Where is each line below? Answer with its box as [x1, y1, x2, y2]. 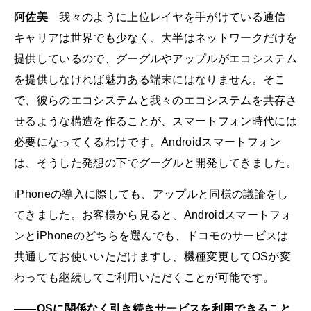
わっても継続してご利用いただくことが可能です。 [14, 271, 275, 284]
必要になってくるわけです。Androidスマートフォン [14, 135, 281, 148]
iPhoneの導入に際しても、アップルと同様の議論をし [14, 188, 289, 201]
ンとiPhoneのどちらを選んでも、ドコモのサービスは [14, 230, 289, 242]
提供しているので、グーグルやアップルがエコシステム [14, 52, 298, 65]
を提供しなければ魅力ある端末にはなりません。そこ [14, 73, 286, 85]
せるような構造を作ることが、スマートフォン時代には [14, 115, 297, 127]
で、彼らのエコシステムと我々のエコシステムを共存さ [14, 94, 297, 106]
